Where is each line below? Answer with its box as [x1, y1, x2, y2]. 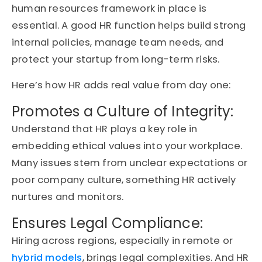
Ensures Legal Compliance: [12, 213, 203, 233]
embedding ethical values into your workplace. [12, 139, 243, 153]
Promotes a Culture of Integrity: [12, 102, 234, 122]
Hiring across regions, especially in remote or [12, 234, 233, 248]
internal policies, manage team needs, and [12, 36, 224, 50]
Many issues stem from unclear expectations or [12, 156, 248, 170]
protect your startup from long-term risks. [12, 53, 220, 67]
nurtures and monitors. [12, 190, 124, 204]
